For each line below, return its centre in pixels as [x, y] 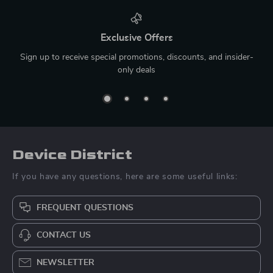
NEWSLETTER [66, 263]
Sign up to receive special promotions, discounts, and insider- [136, 57]
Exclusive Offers [136, 37]
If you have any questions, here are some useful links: [125, 176]
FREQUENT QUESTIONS [85, 207]
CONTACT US [64, 235]
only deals [136, 70]
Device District [72, 154]
